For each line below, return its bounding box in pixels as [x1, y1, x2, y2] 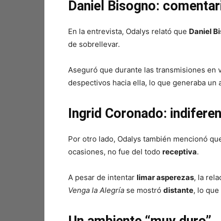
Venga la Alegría [68, 185, 124, 195]
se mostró [124, 185, 163, 195]
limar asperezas [137, 173, 194, 182]
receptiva [162, 147, 197, 156]
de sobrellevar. [68, 39, 120, 49]
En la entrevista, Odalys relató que [68, 27, 189, 36]
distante [163, 185, 193, 195]
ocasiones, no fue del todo [68, 147, 162, 156]
